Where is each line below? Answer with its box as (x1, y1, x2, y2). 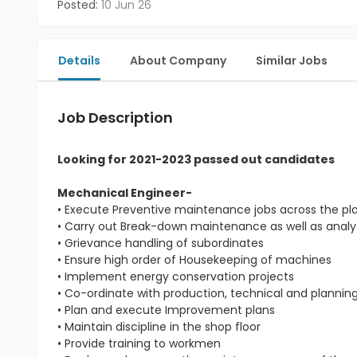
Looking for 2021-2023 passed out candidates (57, 151, 335, 167)
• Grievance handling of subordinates (57, 235, 264, 251)
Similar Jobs (256, 53, 328, 69)
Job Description (57, 108, 173, 127)
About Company (130, 53, 226, 69)
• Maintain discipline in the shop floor (57, 319, 261, 335)
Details (58, 53, 100, 69)
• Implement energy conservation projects (57, 269, 294, 284)
